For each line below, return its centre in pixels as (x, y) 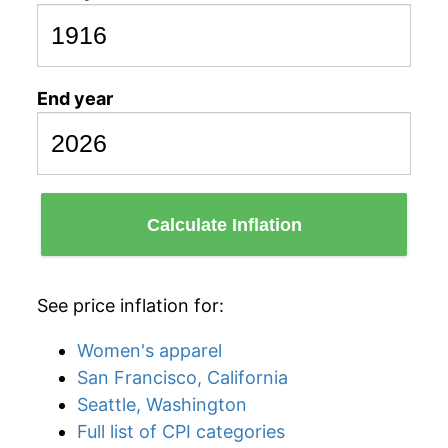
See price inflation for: (130, 305)
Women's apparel (149, 350)
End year (75, 98)
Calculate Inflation (224, 224)
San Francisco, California (182, 377)
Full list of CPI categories (181, 431)
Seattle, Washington (162, 404)
